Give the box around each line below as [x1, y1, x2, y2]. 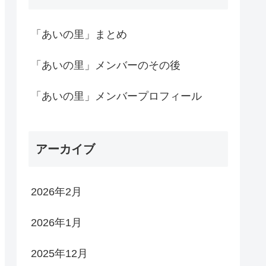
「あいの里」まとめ [31, 28, 127, 41]
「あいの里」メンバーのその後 [31, 59, 180, 72]
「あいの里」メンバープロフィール [31, 90, 202, 103]
